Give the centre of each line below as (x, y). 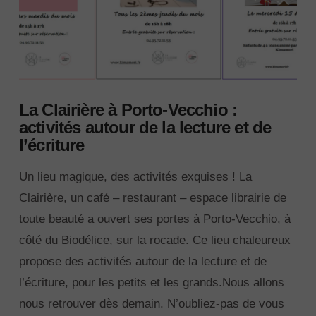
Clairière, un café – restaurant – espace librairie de (152, 198)
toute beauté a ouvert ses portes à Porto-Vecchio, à (154, 219)
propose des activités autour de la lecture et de (142, 262)
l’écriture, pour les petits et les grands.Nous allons (151, 283)
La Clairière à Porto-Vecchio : (128, 110)
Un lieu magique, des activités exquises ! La (135, 177)
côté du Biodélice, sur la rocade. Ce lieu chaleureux (154, 241)
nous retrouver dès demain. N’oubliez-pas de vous (151, 304)
